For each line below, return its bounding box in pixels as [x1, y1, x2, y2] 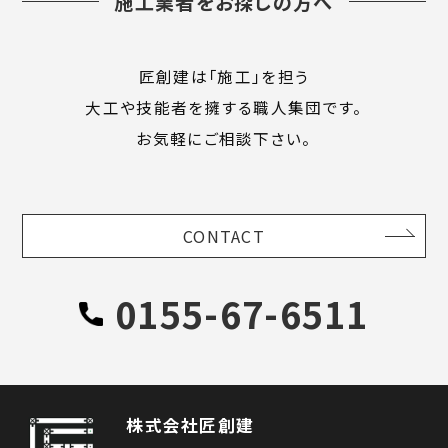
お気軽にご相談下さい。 [136, 126, 312, 149]
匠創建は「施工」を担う [138, 64, 310, 87]
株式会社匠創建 [126, 413, 255, 438]
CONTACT [182, 223, 266, 248]
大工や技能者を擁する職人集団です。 [85, 95, 363, 118]
